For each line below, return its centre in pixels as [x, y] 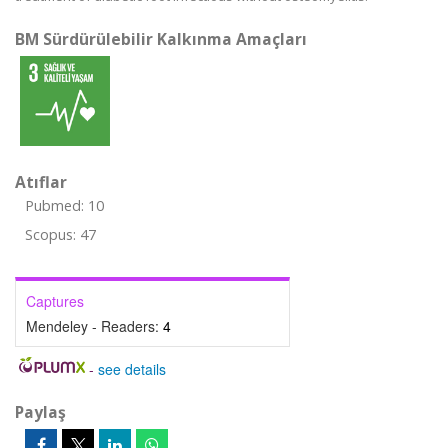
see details [131, 369]
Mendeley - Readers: [94, 326]
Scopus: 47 [60, 234]
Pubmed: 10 [64, 205]
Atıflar [41, 182]
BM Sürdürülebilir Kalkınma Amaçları [161, 39]
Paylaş [40, 412]
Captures [55, 301]
